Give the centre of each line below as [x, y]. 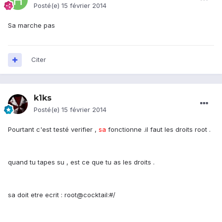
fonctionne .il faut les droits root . [158, 130]
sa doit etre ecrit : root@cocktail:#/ [62, 195]
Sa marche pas [31, 26]
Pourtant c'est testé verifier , [53, 130]
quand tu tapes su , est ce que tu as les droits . [81, 162]
